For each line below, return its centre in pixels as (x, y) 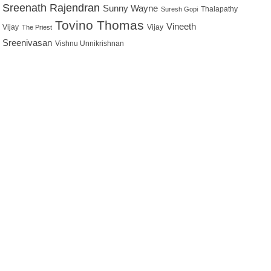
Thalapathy (220, 9)
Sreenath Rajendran (53, 8)
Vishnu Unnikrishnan (90, 43)
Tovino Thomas (100, 25)
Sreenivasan (28, 43)
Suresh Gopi (180, 9)
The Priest (37, 27)
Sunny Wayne (131, 8)
